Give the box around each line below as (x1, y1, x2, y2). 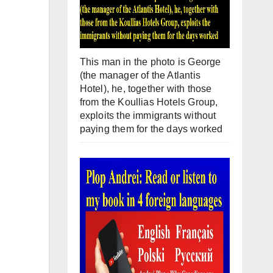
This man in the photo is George (79, 57, 221, 68)
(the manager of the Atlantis (79, 70, 201, 81)
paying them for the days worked (79, 124, 223, 135)
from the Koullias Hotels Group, (79, 97, 218, 108)
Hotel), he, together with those (79, 83, 212, 94)
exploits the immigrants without (79, 110, 216, 121)
